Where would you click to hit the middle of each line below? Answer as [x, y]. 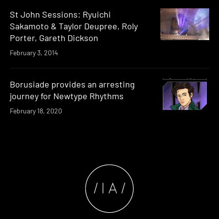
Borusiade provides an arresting [72, 84]
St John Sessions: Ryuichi [60, 14]
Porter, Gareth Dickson [54, 38]
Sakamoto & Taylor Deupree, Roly [74, 26]
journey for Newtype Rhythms [67, 96]
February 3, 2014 [34, 53]
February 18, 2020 [36, 111]
